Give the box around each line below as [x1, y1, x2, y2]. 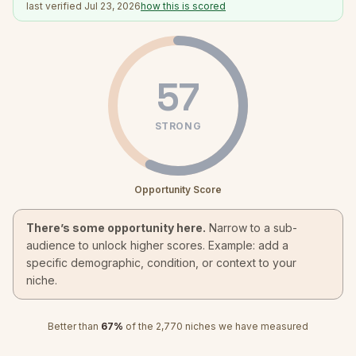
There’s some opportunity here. [26, 221, 206, 234]
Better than [48, 320, 99, 332]
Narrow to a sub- [206, 221, 297, 234]
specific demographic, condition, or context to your [26, 256, 296, 269]
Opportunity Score [134, 184, 222, 195]
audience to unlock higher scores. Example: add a [26, 238, 288, 252]
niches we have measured [183, 320, 308, 332]
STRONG [154, 120, 202, 132]
